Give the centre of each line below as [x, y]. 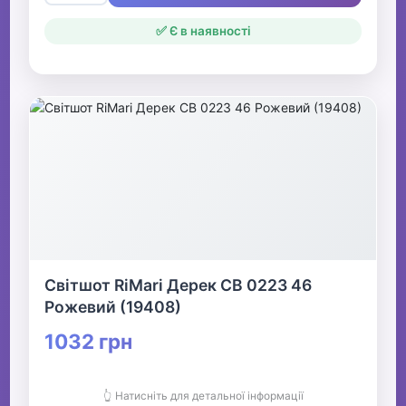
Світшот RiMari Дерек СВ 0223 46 [179, 285]
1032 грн [89, 342]
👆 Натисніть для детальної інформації [203, 396]
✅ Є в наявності [203, 31]
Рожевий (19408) [113, 307]
